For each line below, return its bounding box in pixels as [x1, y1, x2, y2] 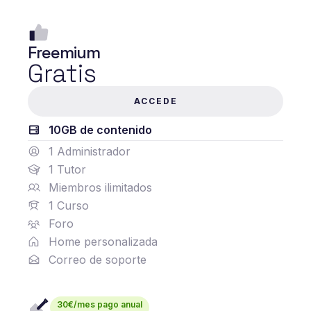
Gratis [28, 58, 96, 90]
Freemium [28, 42, 100, 63]
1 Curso [48, 199, 89, 212]
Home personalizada [48, 235, 158, 249]
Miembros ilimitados [48, 180, 152, 194]
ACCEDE [133, 96, 178, 106]
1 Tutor [48, 162, 86, 176]
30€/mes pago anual [57, 299, 142, 310]
